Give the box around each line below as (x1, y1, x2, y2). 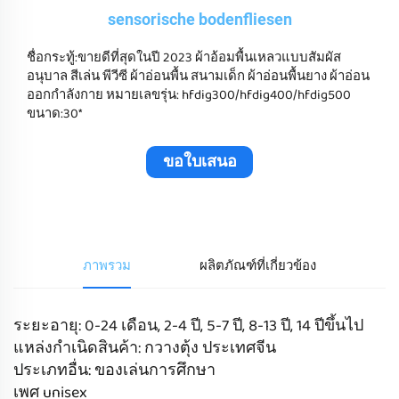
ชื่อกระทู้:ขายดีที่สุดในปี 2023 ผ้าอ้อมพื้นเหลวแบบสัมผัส (27, 47, 341, 69)
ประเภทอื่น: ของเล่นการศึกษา (13, 358, 216, 384)
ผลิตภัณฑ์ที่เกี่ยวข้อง (199, 256, 317, 278)
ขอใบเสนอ (162, 150, 237, 175)
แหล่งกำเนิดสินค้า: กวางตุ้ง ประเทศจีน (13, 336, 276, 362)
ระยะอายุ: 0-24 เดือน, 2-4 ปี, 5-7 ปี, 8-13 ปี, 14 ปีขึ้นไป (13, 313, 363, 339)
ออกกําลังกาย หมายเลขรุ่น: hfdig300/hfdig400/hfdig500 (27, 85, 351, 107)
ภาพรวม (82, 256, 131, 278)
